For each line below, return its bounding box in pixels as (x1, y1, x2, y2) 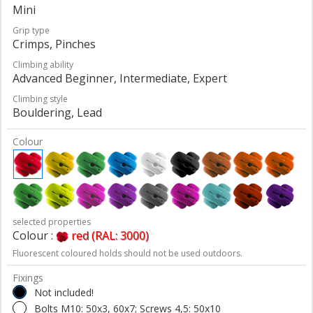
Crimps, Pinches (13, 36, 96, 52)
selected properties (13, 215, 91, 228)
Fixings (13, 270, 43, 284)
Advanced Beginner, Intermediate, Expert (13, 70, 227, 86)
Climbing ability (13, 58, 73, 71)
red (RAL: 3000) (71, 227, 149, 243)
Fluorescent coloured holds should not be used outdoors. (13, 247, 242, 260)
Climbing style (13, 92, 68, 105)
